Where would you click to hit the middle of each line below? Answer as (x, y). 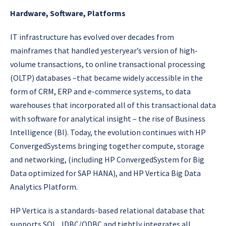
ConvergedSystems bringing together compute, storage (107, 146)
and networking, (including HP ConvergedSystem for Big (107, 159)
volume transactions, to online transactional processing (108, 64)
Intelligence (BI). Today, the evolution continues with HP (108, 132)
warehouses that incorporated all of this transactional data (113, 105)
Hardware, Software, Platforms (68, 13)
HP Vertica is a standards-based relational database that (107, 210)
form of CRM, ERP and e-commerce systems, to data (100, 91)
